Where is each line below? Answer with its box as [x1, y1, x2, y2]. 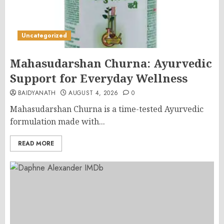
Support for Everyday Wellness [10, 70, 187, 85]
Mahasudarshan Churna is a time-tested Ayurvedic [10, 103, 203, 114]
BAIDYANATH [18, 88, 56, 97]
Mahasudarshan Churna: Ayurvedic [10, 55, 212, 70]
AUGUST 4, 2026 [68, 88, 118, 97]
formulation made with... [10, 116, 105, 127]
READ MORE [18, 139, 54, 148]
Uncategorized [21, 31, 67, 40]
